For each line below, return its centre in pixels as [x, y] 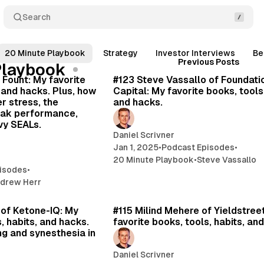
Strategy [121, 53]
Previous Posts [209, 62]
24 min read [64, 60]
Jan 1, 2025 [136, 147]
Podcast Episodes [198, 147]
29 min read [65, 191]
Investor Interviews [196, 53]
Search [36, 17]
